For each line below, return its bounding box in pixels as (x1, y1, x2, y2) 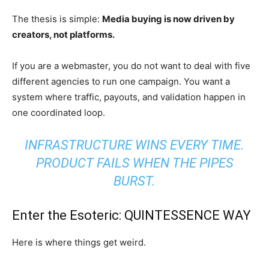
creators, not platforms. (12, 29, 115, 40)
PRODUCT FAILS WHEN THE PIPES (35, 156, 234, 171)
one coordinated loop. (12, 107, 105, 118)
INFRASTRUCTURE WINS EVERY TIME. (25, 138, 244, 153)
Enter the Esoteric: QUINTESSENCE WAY (12, 208, 251, 223)
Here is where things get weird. (12, 237, 146, 248)
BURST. (113, 174, 156, 189)
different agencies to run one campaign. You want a (12, 76, 230, 87)
